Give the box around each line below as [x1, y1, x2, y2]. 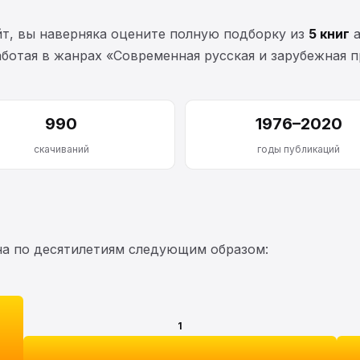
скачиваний [33, 142, 89, 155]
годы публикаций [257, 142, 341, 155]
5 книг [309, 25, 350, 42]
